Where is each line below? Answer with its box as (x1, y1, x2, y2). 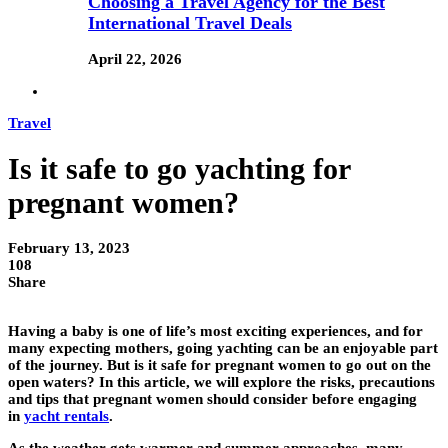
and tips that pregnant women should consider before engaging (8, 391, 417, 408)
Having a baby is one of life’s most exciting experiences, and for (8, 323, 423, 340)
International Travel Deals (88, 12, 292, 33)
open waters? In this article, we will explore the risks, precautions (8, 374, 435, 391)
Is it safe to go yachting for (8, 152, 350, 186)
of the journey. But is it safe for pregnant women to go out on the (8, 357, 431, 374)
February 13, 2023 (8, 240, 130, 257)
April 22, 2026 (88, 51, 182, 68)
